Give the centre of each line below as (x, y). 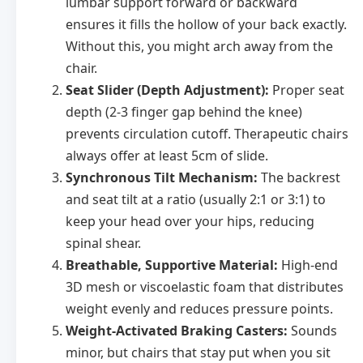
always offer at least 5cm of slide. (167, 155)
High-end (307, 265)
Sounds (312, 330)
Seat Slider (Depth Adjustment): (167, 90)
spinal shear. (103, 243)
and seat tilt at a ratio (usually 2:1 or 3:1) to (195, 199)
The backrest (299, 177)
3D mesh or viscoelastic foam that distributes (204, 286)
